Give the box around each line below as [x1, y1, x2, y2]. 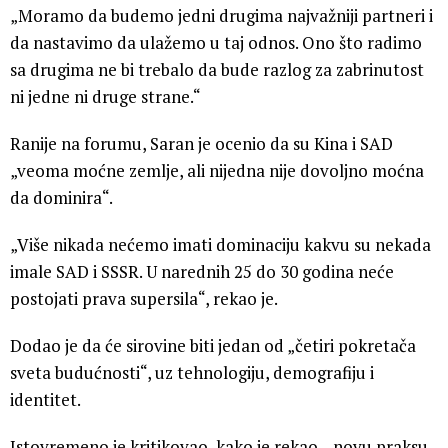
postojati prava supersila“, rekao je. [10, 287, 278, 311]
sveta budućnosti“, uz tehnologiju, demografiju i [10, 361, 374, 385]
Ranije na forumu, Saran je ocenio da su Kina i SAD [10, 132, 393, 156]
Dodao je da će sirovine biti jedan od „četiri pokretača [10, 334, 416, 358]
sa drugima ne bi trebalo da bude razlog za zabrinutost [10, 58, 424, 82]
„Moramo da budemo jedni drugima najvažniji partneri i [10, 4, 433, 28]
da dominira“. [10, 186, 113, 210]
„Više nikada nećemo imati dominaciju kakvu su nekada [10, 233, 431, 257]
